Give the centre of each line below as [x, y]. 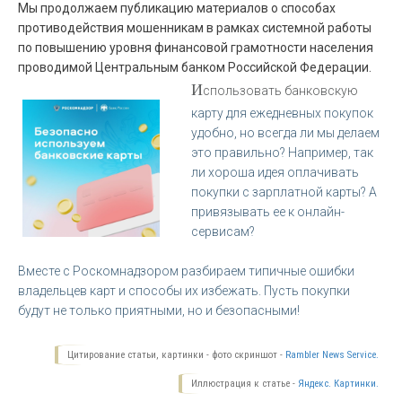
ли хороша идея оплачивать [275, 172]
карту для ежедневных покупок [283, 113]
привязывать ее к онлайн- [268, 211]
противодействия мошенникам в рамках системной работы [195, 27]
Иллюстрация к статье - [245, 383]
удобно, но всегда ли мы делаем [286, 132]
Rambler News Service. [332, 354]
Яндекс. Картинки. [338, 383]
